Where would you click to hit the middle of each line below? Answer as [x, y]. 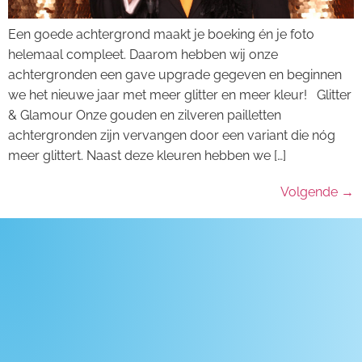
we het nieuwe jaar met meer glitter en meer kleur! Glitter [180, 95]
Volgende [311, 192]
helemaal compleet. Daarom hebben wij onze [143, 54]
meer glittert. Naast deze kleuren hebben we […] [147, 155]
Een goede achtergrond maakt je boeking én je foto [161, 34]
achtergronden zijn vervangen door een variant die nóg [172, 135]
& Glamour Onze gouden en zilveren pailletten [145, 115]
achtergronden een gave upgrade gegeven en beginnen [175, 74]
